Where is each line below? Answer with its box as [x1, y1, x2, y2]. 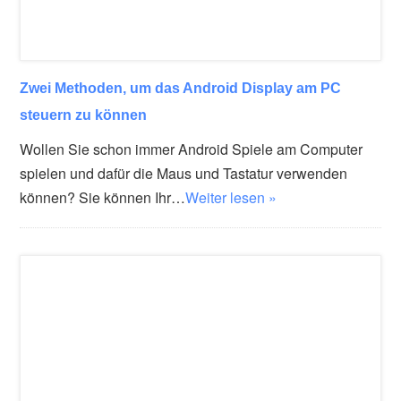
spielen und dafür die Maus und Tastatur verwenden [20, 162, 348, 183]
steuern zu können [20, 106, 148, 123]
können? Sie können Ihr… [20, 186, 186, 208]
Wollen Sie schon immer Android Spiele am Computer [20, 138, 363, 159]
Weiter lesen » [185, 186, 277, 208]
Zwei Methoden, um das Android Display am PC [20, 79, 342, 96]
